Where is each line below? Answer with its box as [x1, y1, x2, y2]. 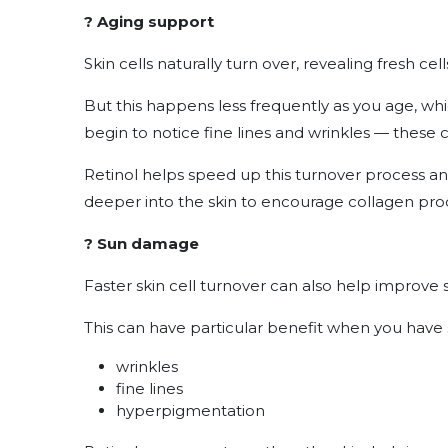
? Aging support [84, 12, 214, 32]
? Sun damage [84, 234, 199, 254]
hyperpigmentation [116, 401, 265, 421]
